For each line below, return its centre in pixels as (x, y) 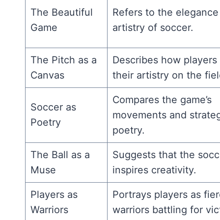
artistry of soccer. (152, 27)
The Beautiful (61, 12)
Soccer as (53, 107)
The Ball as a (60, 154)
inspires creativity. (154, 170)
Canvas (47, 75)
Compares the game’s (162, 99)
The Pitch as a (63, 60)
